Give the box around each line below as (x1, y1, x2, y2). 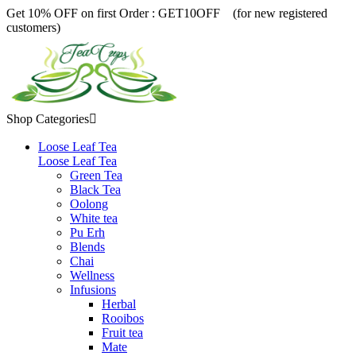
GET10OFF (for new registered (158, 6, 327, 20)
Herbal (102, 297, 136, 311)
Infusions (70, 283, 116, 296)
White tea (70, 211, 118, 225)
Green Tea (70, 168, 122, 182)
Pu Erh (70, 226, 105, 239)
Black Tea (70, 183, 121, 196)
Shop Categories (6, 112, 89, 126)
